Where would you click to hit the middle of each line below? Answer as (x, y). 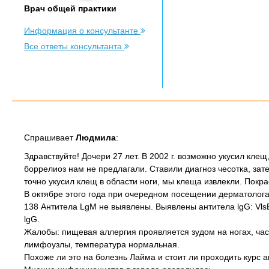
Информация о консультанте (82, 31)
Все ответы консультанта (74, 46)
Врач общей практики (70, 8)
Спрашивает (50, 138)
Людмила (96, 138)
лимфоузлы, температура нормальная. (102, 244)
